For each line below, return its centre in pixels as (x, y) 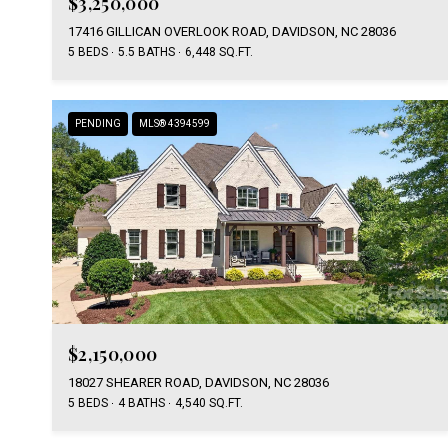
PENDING (98, 124)
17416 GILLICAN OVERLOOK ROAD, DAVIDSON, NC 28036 (232, 32)
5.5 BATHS (146, 52)
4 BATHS (141, 402)
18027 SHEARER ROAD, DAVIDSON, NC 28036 (198, 382)
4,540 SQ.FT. (209, 402)
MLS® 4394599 (174, 124)
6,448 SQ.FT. (219, 52)
